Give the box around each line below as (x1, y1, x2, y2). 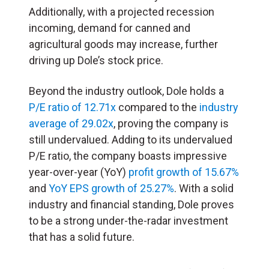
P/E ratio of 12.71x (29, 100, 116, 113)
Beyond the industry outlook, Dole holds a (29, 84, 224, 97)
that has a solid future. (29, 230, 134, 243)
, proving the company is (113, 116, 229, 130)
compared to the (116, 100, 199, 113)
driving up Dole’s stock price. (29, 53, 163, 67)
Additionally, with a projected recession (29, 5, 214, 18)
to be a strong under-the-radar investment (29, 214, 228, 227)
